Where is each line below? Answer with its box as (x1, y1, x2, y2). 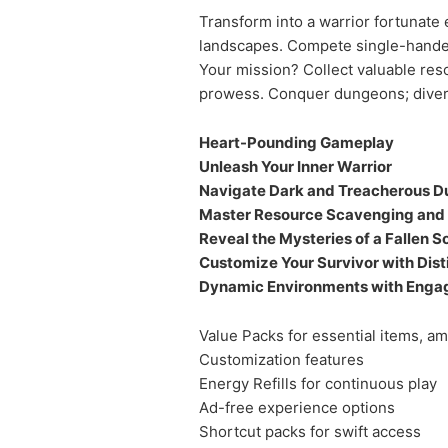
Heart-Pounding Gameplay (199, 133, 394, 152)
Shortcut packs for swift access (199, 422, 421, 441)
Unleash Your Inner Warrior (199, 157, 392, 176)
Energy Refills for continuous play (199, 374, 437, 393)
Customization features (199, 350, 364, 369)
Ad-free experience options (199, 398, 395, 417)
